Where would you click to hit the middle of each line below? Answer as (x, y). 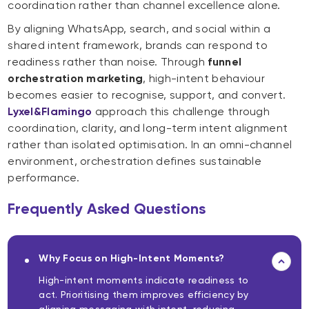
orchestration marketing (76, 79)
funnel (225, 62)
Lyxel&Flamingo (50, 112)
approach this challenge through (181, 112)
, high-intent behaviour (204, 79)
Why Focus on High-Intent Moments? (132, 259)
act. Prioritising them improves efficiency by (144, 295)
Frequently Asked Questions (107, 209)
